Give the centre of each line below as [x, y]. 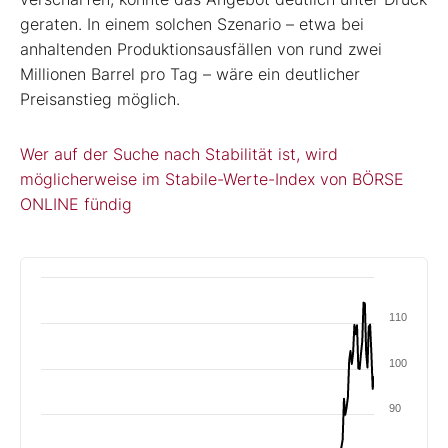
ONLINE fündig [76, 203]
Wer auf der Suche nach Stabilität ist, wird [179, 153]
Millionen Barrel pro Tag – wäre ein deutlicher [190, 73]
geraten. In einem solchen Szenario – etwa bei [192, 23]
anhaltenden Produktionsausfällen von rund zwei [201, 48]
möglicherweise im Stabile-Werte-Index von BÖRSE [212, 178]
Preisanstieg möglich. [100, 98]
